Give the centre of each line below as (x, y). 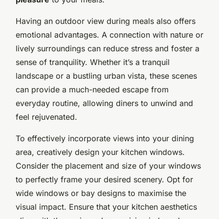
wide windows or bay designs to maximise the (101, 193)
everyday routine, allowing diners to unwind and (104, 103)
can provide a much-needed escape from (92, 89)
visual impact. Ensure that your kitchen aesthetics (106, 207)
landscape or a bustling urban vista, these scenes (106, 76)
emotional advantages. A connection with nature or (109, 34)
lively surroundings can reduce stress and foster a (108, 48)
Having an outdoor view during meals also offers (106, 21)
